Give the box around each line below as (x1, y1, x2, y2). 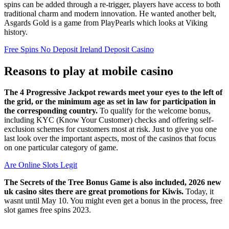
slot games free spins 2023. (4, 205, 91, 215)
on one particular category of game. (4, 143, 118, 152)
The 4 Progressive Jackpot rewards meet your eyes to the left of (4, 88, 222, 97)
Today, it (186, 187, 214, 196)
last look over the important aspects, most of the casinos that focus (4, 134, 216, 143)
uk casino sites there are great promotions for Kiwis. (4, 187, 186, 196)
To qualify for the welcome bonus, (100, 106, 211, 116)
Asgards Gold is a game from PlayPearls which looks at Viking (4, 18, 208, 27)
